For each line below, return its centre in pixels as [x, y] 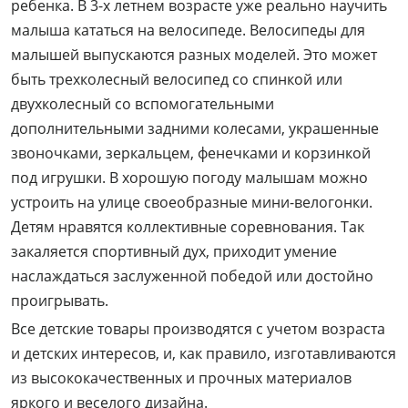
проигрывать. [60, 300]
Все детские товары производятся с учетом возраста [198, 328]
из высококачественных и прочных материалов [181, 377]
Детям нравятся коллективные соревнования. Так [188, 226]
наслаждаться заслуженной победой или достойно [192, 275]
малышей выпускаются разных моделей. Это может [194, 54]
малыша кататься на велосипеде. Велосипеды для [188, 30]
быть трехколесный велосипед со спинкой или [177, 79]
